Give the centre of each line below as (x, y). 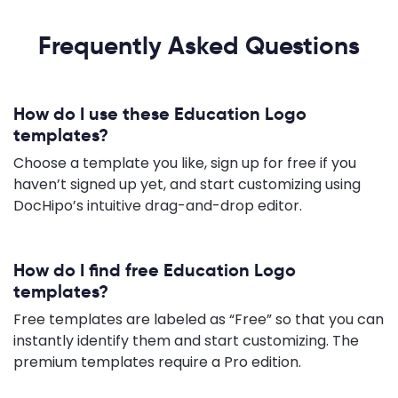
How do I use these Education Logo (160, 113)
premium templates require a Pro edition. (157, 362)
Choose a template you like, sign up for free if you (185, 163)
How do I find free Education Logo (155, 270)
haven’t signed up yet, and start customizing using (187, 184)
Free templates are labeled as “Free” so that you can (199, 319)
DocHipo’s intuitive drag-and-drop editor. (158, 205)
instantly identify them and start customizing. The (186, 340)
